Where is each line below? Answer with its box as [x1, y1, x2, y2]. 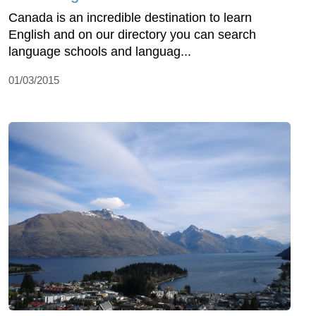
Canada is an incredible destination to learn [8, 11, 252, 25]
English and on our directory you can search [8, 28, 256, 42]
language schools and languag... [8, 44, 191, 59]
